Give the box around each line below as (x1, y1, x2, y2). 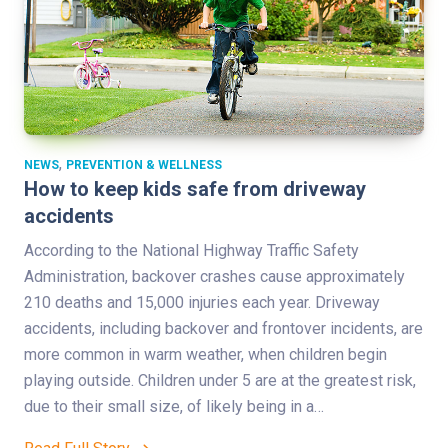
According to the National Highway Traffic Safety (24, 240, 359, 260)
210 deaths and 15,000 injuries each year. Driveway (24, 292, 380, 312)
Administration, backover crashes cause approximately (24, 266, 405, 286)
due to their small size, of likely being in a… (24, 396, 324, 416)
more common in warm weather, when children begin (24, 344, 387, 364)
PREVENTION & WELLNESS (66, 157, 222, 172)
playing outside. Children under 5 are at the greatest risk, (24, 370, 416, 390)
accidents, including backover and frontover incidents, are (24, 318, 423, 338)
